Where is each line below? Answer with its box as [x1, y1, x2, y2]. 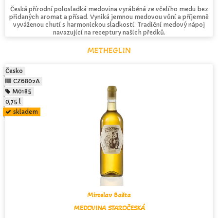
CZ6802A [13, 77, 40, 85]
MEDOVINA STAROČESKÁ [73, 203, 145, 212]
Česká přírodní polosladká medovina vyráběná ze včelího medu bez [10, 5, 208, 13]
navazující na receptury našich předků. [53, 29, 165, 36]
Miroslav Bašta [87, 190, 131, 199]
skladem [13, 108, 38, 115]
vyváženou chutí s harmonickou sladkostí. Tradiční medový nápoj [13, 21, 205, 29]
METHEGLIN [87, 45, 131, 55]
